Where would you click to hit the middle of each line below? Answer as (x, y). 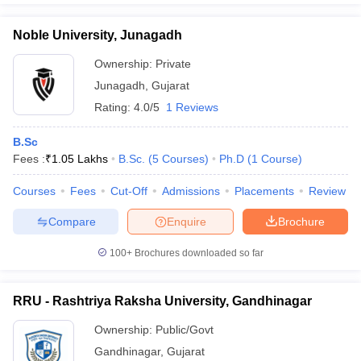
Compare (72, 221)
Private (173, 64)
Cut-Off (129, 191)
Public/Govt (185, 330)
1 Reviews (192, 107)
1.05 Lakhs (80, 159)
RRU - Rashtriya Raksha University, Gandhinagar (162, 301)
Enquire (187, 221)
